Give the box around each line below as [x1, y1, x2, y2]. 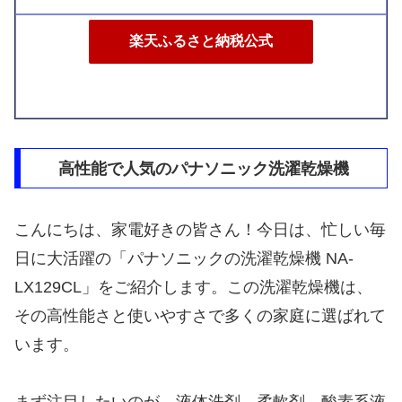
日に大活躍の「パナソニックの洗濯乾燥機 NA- [14, 249, 354, 267]
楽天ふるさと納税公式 [129, 32, 273, 48]
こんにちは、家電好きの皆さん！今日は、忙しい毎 [14, 220, 386, 239]
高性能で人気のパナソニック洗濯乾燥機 [58, 159, 349, 178]
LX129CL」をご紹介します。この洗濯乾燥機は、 [14, 277, 372, 296]
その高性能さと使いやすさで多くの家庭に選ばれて [14, 306, 386, 325]
